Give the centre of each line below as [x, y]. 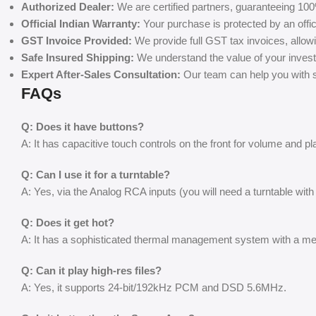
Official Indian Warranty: [81, 23]
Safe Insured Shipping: [78, 57]
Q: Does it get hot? [68, 222]
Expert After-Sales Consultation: [101, 74]
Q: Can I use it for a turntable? [96, 174]
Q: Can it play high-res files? [91, 270]
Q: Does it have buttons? [83, 126]
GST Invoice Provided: [77, 40]
